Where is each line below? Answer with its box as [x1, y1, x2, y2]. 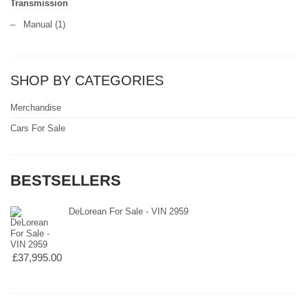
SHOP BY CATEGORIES [10, 73, 164, 89]
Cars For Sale [10, 123, 65, 134]
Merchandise [10, 102, 61, 113]
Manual [23, 19, 52, 30]
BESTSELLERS [10, 172, 121, 190]
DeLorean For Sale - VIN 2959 [69, 206, 188, 217]
